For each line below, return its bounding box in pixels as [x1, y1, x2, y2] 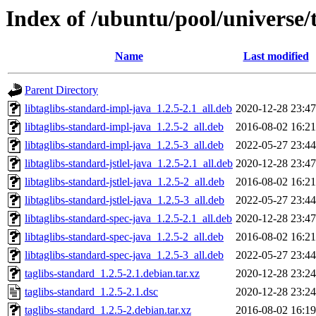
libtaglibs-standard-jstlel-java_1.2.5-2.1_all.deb [25, 157, 233, 170]
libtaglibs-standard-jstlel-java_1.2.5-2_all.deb [25, 176, 224, 188]
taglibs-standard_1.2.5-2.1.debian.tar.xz [25, 267, 200, 280]
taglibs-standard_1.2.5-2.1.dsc [25, 286, 158, 298]
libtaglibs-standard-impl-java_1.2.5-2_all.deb [25, 121, 224, 133]
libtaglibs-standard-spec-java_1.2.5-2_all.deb [25, 231, 224, 243]
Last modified [243, 50, 309, 63]
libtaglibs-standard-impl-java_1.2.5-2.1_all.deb [25, 102, 232, 115]
